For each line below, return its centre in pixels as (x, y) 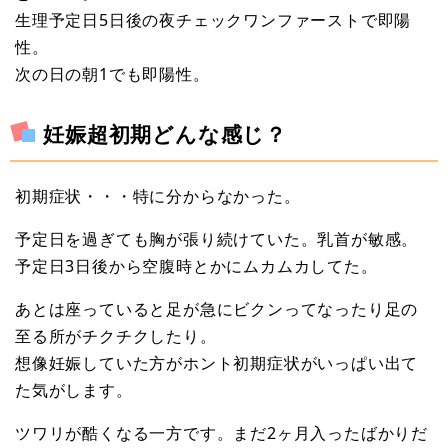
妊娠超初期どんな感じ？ (165, 133)
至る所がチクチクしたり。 (116, 336)
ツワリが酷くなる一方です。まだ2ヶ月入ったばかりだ (221, 433)
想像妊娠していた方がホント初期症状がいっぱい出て (217, 363)
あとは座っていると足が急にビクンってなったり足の (217, 309)
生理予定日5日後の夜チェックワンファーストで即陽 (213, 19)
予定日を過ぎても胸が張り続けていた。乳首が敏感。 (217, 239)
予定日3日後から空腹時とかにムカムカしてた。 (196, 266)
